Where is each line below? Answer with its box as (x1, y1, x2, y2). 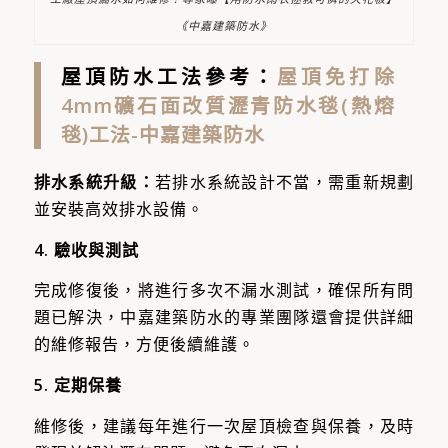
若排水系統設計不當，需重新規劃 (154, 170, 415, 193)
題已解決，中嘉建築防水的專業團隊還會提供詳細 (33, 306, 415, 329)
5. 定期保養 (33, 373, 122, 396)
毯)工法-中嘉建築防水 (60, 121, 265, 149)
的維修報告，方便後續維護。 (33, 333, 255, 356)
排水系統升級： (33, 170, 155, 193)
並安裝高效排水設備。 (33, 197, 204, 220)
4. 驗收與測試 (33, 238, 139, 261)
